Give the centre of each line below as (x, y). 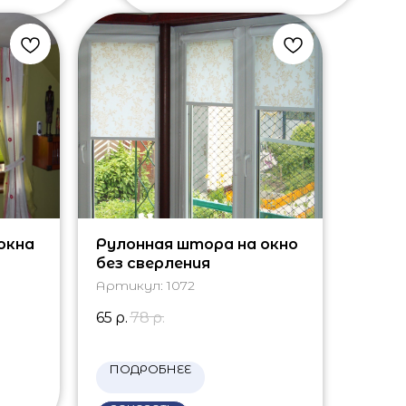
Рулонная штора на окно (197, 245)
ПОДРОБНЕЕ (150, 368)
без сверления (153, 264)
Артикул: (131, 286)
